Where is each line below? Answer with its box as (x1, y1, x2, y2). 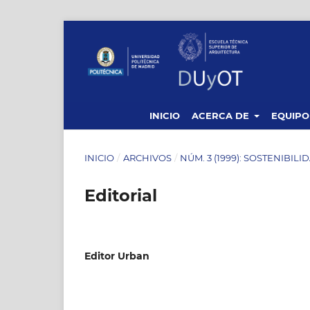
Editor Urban (84, 249, 149, 262)
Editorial (84, 185, 157, 206)
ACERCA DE (192, 109, 253, 121)
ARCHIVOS (122, 152, 172, 163)
